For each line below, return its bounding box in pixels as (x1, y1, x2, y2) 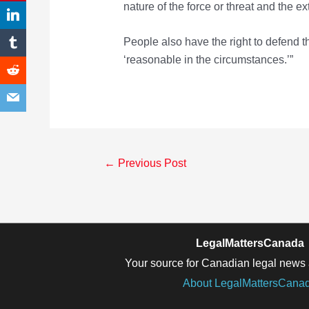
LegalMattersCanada (195, 237, 304, 249)
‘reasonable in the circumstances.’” (123, 54, 293, 66)
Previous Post (115, 157, 187, 169)
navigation (86, 170, 137, 182)
